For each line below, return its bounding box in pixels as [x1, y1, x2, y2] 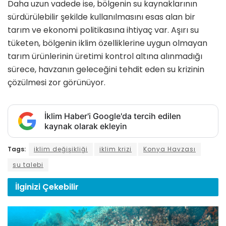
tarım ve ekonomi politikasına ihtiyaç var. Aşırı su [8, 24, 199, 36]
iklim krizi [99, 145, 132, 154]
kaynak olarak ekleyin [44, 121, 127, 132]
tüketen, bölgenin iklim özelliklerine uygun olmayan [8, 37, 207, 49]
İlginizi [15, 181, 42, 193]
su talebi [13, 160, 43, 169]
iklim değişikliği [34, 145, 88, 154]
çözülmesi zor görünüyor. [8, 77, 105, 89]
